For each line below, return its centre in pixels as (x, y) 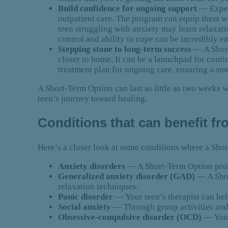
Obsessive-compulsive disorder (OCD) (131, 217)
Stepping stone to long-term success (126, 49)
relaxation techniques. (98, 187)
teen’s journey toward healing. (93, 98)
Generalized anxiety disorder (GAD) (128, 176)
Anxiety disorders (92, 166)
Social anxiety (86, 207)
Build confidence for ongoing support (129, 8)
